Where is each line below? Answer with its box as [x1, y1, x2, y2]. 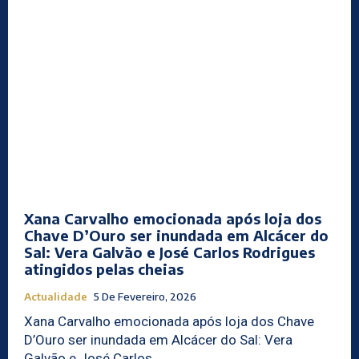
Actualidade [24, 290, 87, 304]
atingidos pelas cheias [24, 260, 184, 279]
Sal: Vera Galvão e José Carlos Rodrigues [24, 243, 315, 262]
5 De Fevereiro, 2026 [94, 290, 196, 304]
